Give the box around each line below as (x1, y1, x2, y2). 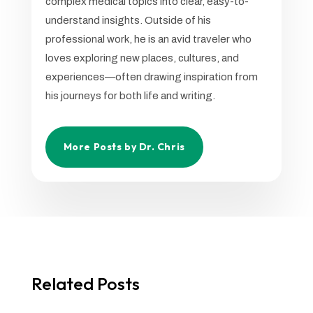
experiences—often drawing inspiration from (45, 71, 258, 82)
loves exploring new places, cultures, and (45, 52, 239, 64)
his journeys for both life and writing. (45, 89, 215, 101)
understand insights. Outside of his (45, 14, 211, 26)
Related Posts (31, 272, 140, 295)
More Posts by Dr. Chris (63, 140, 185, 153)
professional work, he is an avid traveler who (45, 33, 252, 45)
